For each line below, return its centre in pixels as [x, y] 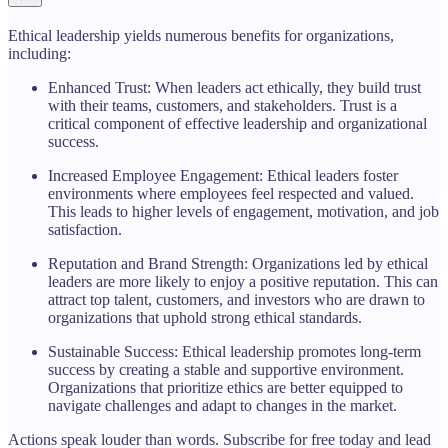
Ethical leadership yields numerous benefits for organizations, [201, 35]
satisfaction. [85, 229]
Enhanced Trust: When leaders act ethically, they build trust [234, 87]
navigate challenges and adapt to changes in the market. [222, 405]
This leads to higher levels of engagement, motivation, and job [243, 211]
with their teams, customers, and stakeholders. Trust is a [222, 105]
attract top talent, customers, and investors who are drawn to [236, 299]
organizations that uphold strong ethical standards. [205, 317]
